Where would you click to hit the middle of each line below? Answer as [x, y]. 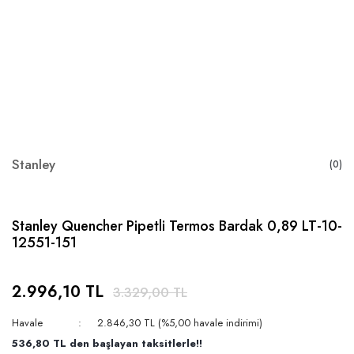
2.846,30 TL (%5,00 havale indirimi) [179, 323]
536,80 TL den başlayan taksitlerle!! [107, 344]
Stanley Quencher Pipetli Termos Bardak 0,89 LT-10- [177, 226]
